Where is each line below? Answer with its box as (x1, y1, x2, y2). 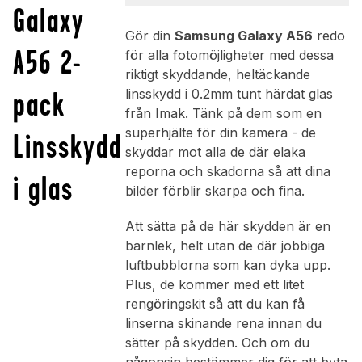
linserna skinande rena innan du (124, 315, 322, 332)
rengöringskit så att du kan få (124, 296, 305, 313)
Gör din (124, 27, 175, 44)
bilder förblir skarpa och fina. (124, 183, 305, 200)
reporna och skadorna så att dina (124, 163, 330, 180)
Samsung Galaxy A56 (174, 27, 313, 44)
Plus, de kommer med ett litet (124, 276, 304, 293)
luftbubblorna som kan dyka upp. (124, 257, 330, 274)
